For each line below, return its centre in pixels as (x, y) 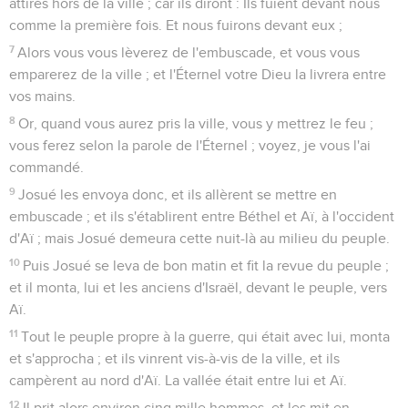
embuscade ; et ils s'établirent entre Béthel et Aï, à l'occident (202, 216)
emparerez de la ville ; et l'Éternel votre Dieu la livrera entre (198, 74)
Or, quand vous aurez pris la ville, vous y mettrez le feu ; (196, 123)
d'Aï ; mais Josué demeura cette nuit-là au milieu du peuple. (199, 238)
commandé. (46, 167)
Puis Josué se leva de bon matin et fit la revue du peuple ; (206, 265)
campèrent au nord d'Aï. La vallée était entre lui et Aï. (178, 380)
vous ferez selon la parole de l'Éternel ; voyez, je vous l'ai (190, 145)
